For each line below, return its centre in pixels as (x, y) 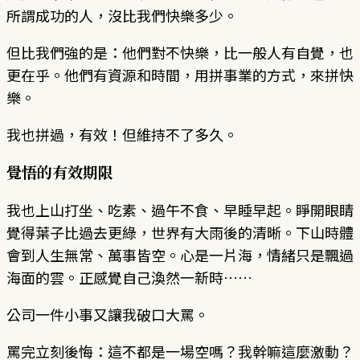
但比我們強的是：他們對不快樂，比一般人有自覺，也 (180, 52)
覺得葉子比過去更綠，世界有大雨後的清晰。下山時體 (180, 232)
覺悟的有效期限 (60, 171)
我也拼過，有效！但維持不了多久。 (122, 134)
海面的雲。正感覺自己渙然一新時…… (129, 277)
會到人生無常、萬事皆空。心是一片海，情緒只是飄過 (180, 254)
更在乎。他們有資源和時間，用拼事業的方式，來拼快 (180, 74)
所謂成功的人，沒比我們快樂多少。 (122, 15)
